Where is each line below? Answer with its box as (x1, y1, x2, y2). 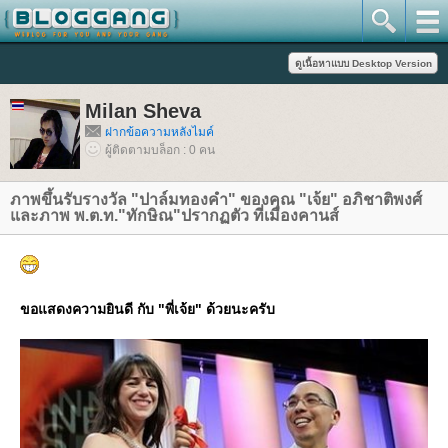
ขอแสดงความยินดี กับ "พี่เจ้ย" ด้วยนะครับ (20, 301, 275, 317)
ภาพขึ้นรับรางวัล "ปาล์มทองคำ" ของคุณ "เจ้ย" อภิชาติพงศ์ (10, 191, 422, 208)
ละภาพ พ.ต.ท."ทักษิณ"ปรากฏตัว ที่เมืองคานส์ (10, 207, 339, 224)
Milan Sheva (85, 100, 201, 122)
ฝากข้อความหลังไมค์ (105, 125, 214, 139)
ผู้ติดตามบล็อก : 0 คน (105, 143, 215, 157)
